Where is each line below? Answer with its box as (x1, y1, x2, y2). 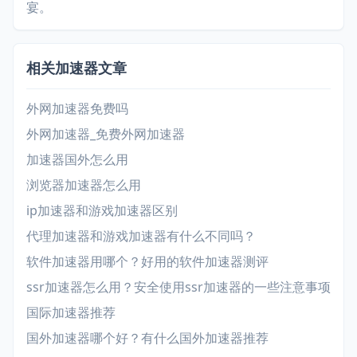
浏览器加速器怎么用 (26, 175, 141, 194)
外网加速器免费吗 (26, 99, 128, 117)
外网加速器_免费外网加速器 (26, 124, 185, 143)
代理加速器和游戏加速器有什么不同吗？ (26, 226, 256, 245)
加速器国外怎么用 (26, 150, 128, 168)
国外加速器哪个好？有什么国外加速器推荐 (26, 328, 269, 347)
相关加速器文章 (26, 57, 127, 77)
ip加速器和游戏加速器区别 (26, 201, 178, 219)
